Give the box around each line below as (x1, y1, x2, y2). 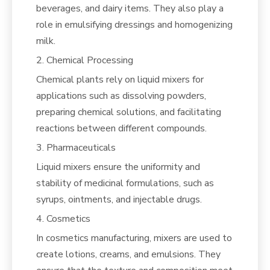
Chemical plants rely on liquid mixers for (36, 72, 204, 86)
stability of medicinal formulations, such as (36, 176, 214, 190)
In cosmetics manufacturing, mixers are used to (36, 231, 232, 245)
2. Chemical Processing (36, 53, 133, 67)
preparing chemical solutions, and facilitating (36, 105, 221, 119)
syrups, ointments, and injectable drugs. (36, 192, 202, 206)
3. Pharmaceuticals (36, 140, 116, 154)
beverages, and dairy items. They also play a (36, 1, 224, 15)
